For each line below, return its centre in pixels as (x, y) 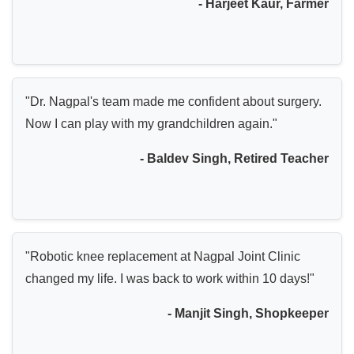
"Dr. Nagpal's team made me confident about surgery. (173, 101)
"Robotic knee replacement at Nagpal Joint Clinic (163, 256)
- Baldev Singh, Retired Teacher (234, 158)
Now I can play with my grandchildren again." (151, 123)
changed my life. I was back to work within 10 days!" (170, 278)
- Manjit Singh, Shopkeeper (248, 313)
